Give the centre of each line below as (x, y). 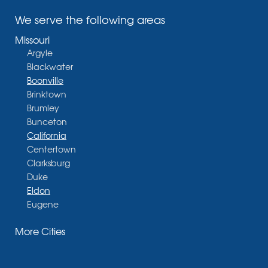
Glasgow (45, 232)
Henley (41, 259)
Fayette (43, 218)
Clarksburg (48, 163)
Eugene (43, 204)
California (47, 135)
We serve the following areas (90, 19)
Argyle (40, 53)
